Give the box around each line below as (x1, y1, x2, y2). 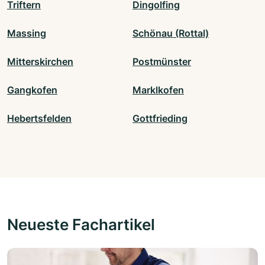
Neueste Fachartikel (7, 215, 155, 234)
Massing (7, 27, 46, 40)
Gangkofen (7, 84, 57, 96)
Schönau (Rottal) (132, 27, 209, 40)
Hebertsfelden (7, 112, 72, 125)
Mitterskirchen (7, 56, 73, 68)
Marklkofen (132, 84, 184, 96)
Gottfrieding (132, 112, 188, 125)
